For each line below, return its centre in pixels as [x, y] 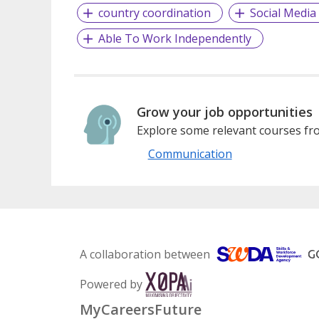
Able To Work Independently [174, 38]
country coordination [154, 12]
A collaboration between [145, 254]
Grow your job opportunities [224, 111]
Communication [190, 153]
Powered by [111, 284]
